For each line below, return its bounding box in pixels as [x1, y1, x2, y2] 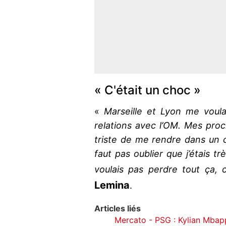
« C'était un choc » [94, 83, 201, 98]
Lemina [94, 179, 130, 192]
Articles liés [94, 203, 141, 214]
